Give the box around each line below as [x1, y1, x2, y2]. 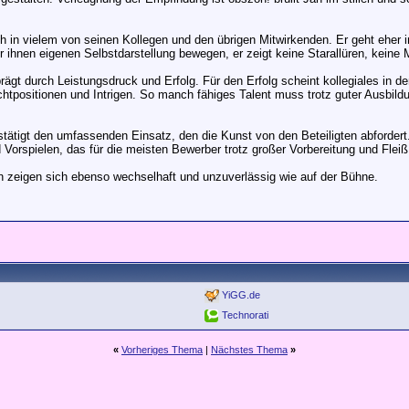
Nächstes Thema [211, 344, 288, 355]
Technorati [222, 309, 268, 320]
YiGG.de [222, 288, 260, 300]
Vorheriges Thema [121, 344, 203, 355]
